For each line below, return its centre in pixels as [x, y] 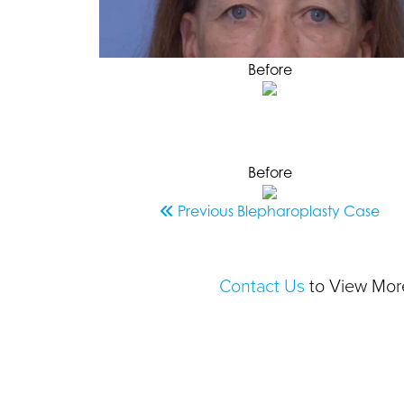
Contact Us [262, 286]
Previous [206, 211]
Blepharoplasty [289, 211]
